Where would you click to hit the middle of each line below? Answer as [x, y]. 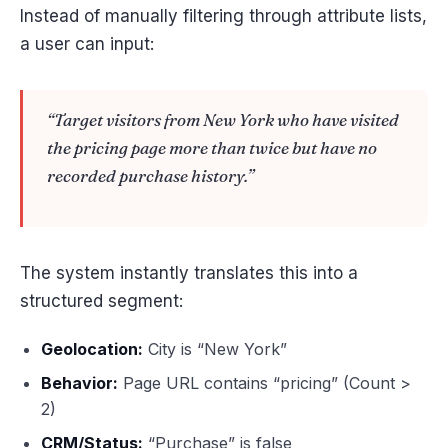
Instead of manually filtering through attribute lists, [223, 15]
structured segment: [101, 301]
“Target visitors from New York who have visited [223, 120]
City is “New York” [214, 348]
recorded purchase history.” [150, 176]
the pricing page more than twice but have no [212, 148]
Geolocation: [91, 348]
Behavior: [79, 382]
